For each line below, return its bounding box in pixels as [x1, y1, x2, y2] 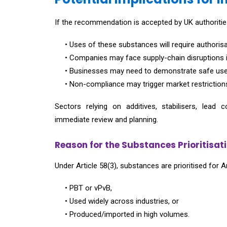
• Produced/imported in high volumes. [65, 210, 190, 219]
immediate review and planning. [55, 115, 158, 124]
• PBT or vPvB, [65, 183, 112, 193]
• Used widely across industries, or [65, 197, 179, 206]
